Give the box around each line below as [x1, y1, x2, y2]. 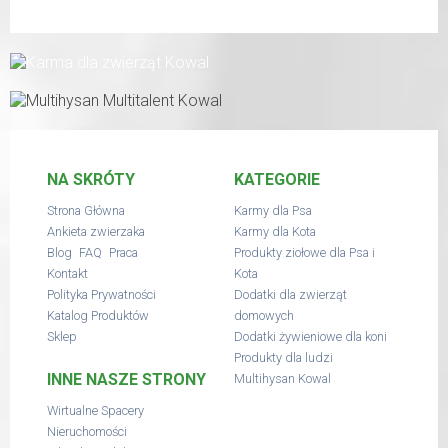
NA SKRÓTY [47, 170, 136, 190]
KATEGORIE [234, 170, 320, 190]
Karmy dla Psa [234, 203, 312, 219]
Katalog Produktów [47, 308, 150, 324]
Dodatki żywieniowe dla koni [234, 329, 387, 345]
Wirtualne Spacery [47, 402, 145, 418]
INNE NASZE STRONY [47, 369, 207, 389]
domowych [234, 308, 294, 324]
